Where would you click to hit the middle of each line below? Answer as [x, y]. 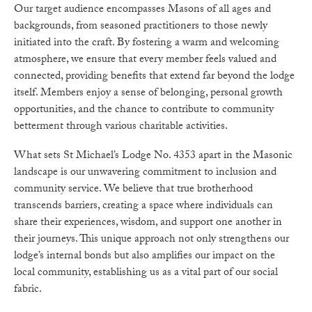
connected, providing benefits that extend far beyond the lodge [154, 77]
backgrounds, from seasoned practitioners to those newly [141, 27]
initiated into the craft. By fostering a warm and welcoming [147, 44]
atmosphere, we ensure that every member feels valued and [145, 61]
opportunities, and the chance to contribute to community [144, 111]
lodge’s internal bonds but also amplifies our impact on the [145, 256]
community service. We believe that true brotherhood [133, 189]
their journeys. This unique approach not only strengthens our [151, 240]
